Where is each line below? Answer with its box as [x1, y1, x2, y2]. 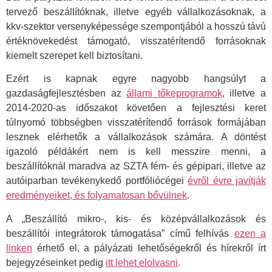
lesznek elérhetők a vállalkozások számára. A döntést [6, 132, 266, 143]
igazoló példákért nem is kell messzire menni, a [6, 146, 266, 157]
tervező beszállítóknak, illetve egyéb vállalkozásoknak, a [6, 6, 266, 17]
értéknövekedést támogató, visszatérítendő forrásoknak [6, 35, 266, 46]
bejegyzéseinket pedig [6, 257, 106, 268]
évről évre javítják [188, 175, 267, 186]
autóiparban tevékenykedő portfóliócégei [6, 175, 188, 186]
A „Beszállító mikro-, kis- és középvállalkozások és [6, 213, 266, 224]
